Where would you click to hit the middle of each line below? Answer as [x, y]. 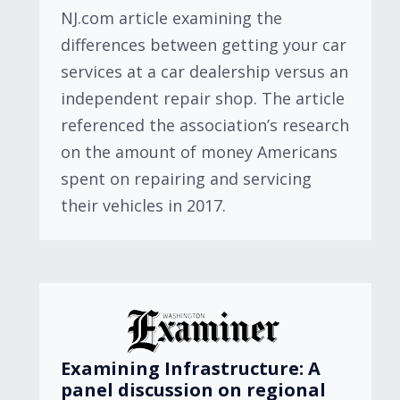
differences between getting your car [204, 45]
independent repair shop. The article [203, 98]
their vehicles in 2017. [143, 205]
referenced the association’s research [205, 125]
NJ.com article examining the [171, 18]
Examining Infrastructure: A [191, 368]
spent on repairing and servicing [186, 179]
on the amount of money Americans [199, 152]
